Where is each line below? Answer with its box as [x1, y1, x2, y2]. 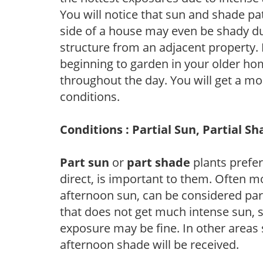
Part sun [60, 154, 109, 170]
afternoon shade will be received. [60, 236, 239, 252]
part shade [124, 154, 190, 170]
